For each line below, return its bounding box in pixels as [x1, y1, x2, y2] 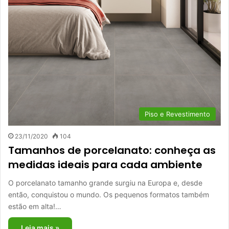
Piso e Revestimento [145, 110, 210, 119]
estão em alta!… [8, 202, 61, 211]
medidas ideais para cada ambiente [8, 157, 202, 172]
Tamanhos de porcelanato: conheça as [8, 143, 216, 158]
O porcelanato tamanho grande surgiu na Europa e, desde [8, 178, 202, 188]
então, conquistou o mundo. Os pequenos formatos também [8, 190, 209, 199]
